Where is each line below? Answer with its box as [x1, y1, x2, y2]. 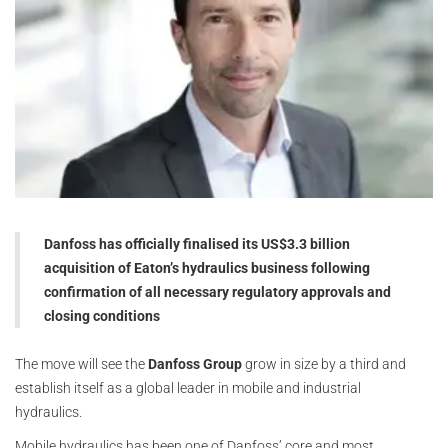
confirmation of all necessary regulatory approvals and [44, 284, 391, 301]
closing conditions [44, 308, 160, 325]
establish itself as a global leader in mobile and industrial [15, 380, 361, 397]
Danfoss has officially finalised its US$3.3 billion [44, 236, 353, 253]
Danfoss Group [148, 356, 242, 373]
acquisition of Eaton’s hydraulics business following [44, 260, 370, 277]
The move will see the [15, 356, 148, 373]
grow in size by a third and [242, 356, 406, 373]
